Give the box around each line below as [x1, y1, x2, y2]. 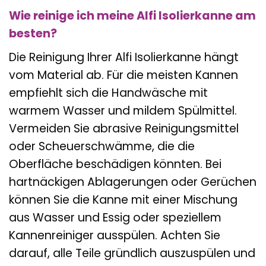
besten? [9, 26, 57, 42]
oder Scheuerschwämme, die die [9, 138, 195, 154]
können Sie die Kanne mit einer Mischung [9, 191, 237, 208]
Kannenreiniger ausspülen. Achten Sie [9, 227, 220, 243]
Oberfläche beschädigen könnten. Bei [9, 156, 221, 172]
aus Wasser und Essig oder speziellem [9, 209, 221, 226]
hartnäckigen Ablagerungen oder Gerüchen [9, 173, 256, 190]
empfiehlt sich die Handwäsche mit [9, 84, 208, 101]
